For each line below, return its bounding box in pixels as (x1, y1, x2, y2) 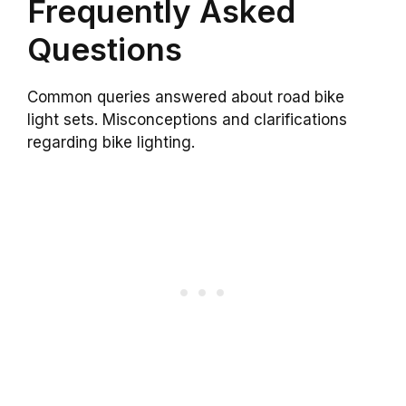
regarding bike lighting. (27, 133, 195, 152)
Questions (27, 30, 182, 69)
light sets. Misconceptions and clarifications (27, 111, 347, 130)
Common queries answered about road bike (27, 88, 344, 107)
